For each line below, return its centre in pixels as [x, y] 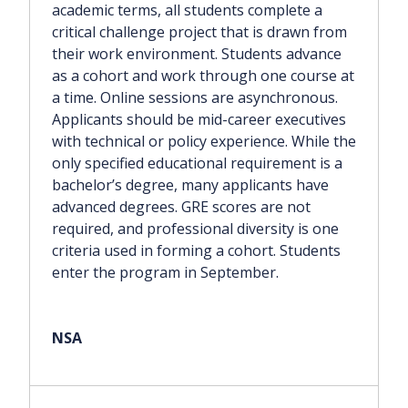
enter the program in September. [165, 273]
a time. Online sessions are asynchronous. [195, 98]
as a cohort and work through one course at [203, 76]
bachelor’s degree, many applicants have [190, 185]
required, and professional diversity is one [195, 229]
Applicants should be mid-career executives [199, 120]
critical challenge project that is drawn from [199, 32]
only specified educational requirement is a [197, 163]
